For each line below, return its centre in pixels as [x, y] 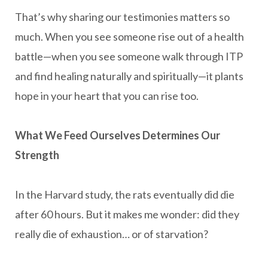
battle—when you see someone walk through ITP [129, 56]
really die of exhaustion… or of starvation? [112, 234]
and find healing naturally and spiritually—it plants [129, 76]
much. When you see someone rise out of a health [130, 36]
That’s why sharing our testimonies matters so [122, 17]
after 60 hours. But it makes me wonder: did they [127, 214]
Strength [37, 155]
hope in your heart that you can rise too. [107, 96]
